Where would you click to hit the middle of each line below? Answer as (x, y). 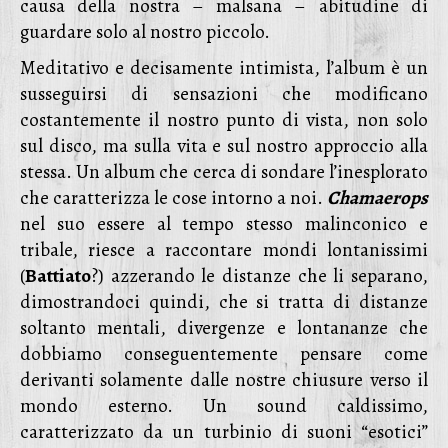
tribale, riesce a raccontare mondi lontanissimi (224, 250)
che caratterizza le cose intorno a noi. (173, 198)
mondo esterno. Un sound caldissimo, (224, 406)
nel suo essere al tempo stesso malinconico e (224, 224)
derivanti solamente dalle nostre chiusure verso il (224, 380)
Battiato (58, 276)
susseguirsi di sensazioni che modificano (224, 94)
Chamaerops (377, 198)
